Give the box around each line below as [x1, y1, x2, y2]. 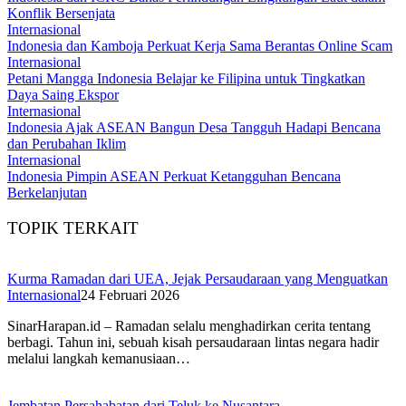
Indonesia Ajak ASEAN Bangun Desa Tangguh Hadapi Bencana [7, 119, 381, 135]
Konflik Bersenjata [7, 5, 115, 21]
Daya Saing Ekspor [7, 86, 119, 102]
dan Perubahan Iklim [7, 135, 126, 151]
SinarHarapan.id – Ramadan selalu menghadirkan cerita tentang [7, 318, 371, 334]
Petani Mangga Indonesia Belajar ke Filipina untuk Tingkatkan [7, 70, 365, 86]
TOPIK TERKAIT [7, 217, 139, 237]
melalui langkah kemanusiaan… [7, 351, 190, 367]
